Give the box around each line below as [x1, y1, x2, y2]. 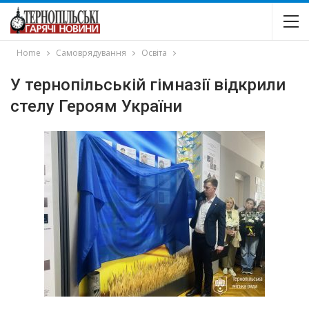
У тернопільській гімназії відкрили [10, 75, 286, 94]
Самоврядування [56, 47, 126, 59]
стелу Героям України [10, 97, 182, 116]
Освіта [141, 47, 167, 59]
